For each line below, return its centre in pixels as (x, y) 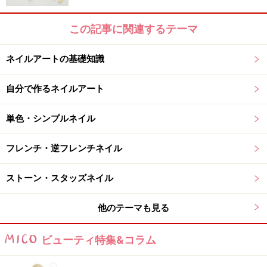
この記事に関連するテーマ (133, 29)
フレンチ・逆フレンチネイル (64, 149)
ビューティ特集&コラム (99, 240)
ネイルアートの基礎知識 (55, 59)
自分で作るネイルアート (55, 89)
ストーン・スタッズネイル (60, 178)
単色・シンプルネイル (51, 119)
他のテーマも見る (133, 208)
